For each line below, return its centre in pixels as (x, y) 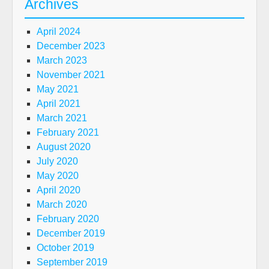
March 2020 (62, 204)
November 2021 (71, 75)
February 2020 (68, 219)
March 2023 (62, 60)
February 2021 (68, 132)
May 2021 (58, 89)
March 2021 (62, 118)
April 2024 (59, 32)
